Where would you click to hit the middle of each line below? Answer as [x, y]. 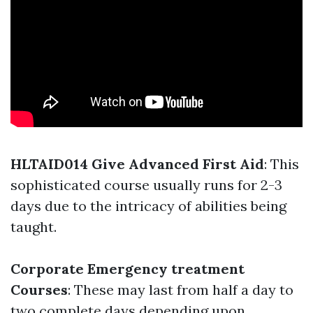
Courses [39, 290]
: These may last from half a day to [181, 290]
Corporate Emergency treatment [128, 269]
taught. [34, 227]
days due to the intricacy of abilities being [148, 206]
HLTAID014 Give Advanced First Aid [137, 164]
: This [282, 164]
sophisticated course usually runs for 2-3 [146, 185]
